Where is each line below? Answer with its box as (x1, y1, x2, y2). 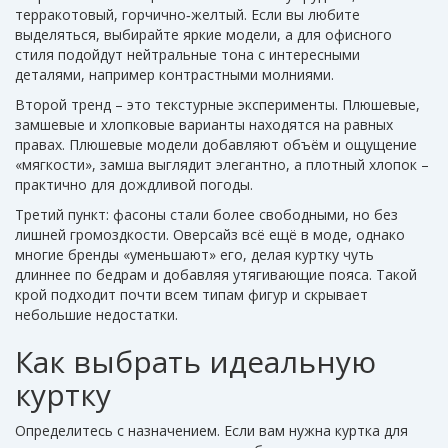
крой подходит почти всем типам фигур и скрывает (15, 285, 368, 305)
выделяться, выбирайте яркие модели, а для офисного (15, 25, 392, 45)
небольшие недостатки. (15, 305, 178, 325)
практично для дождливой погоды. (15, 175, 253, 195)
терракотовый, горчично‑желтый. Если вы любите (15, 5, 360, 25)
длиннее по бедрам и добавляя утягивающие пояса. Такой (15, 265, 417, 285)
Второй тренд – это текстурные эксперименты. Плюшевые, (15, 95, 420, 115)
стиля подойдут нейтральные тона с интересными (15, 45, 360, 65)
